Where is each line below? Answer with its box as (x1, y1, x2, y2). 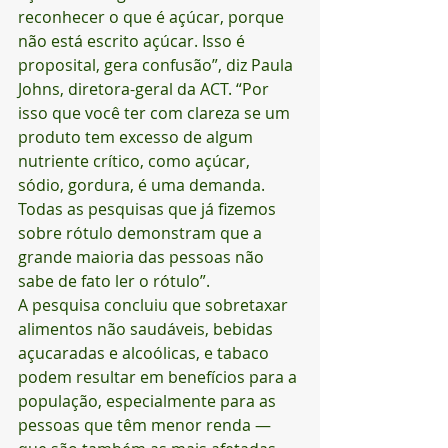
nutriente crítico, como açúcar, (18, 150, 254, 172)
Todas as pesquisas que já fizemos (18, 198, 280, 220)
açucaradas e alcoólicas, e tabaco (18, 342, 273, 364)
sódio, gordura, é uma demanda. (18, 174, 269, 196)
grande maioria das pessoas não (18, 246, 268, 268)
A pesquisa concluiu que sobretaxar (18, 294, 292, 316)
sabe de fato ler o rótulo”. (18, 270, 210, 292)
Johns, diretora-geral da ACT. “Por (18, 78, 273, 100)
